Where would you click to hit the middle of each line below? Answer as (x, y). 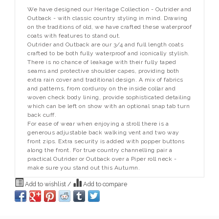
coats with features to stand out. (74, 36)
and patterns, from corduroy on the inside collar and (101, 89)
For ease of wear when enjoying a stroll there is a (98, 124)
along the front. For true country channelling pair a (100, 150)
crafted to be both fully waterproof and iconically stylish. (109, 54)
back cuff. (42, 115)
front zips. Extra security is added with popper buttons (106, 142)
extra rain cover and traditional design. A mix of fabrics (105, 80)
